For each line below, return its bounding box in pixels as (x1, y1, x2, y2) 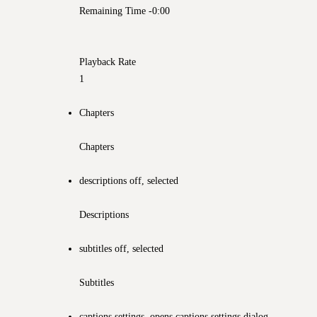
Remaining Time (79, 4, 146, 16)
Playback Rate (79, 55, 136, 67)
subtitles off (79, 242, 127, 254)
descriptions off (79, 174, 142, 186)
